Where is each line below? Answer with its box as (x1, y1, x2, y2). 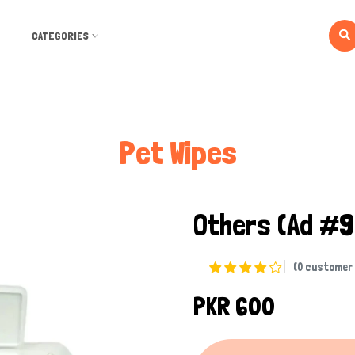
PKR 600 (193, 292, 275, 322)
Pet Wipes (119, 134, 236, 172)
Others (193, 207, 277, 242)
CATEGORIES (31, 29, 89, 42)
